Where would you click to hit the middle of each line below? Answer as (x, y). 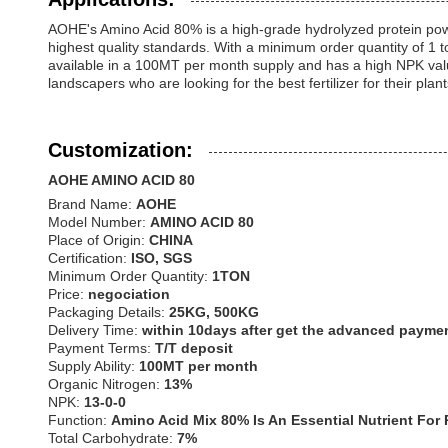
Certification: (89, 258)
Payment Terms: (101, 348)
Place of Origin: (98, 240)
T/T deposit (194, 348)
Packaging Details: (108, 312)
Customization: (120, 150)
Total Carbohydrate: (112, 438)
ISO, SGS (161, 258)
